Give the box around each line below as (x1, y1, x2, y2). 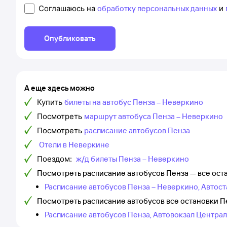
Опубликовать (44, 33, 96, 43)
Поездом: (37, 154, 74, 164)
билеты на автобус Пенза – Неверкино (64, 97, 203, 107)
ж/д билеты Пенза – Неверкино (76, 154, 189, 164)
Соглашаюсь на (39, 4, 97, 13)
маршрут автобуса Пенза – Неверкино (84, 111, 223, 121)
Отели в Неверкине (39, 140, 109, 149)
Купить (37, 97, 62, 107)
